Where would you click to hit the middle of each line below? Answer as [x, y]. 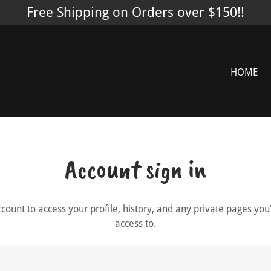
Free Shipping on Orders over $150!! [135, 12]
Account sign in [135, 169]
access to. [135, 224]
